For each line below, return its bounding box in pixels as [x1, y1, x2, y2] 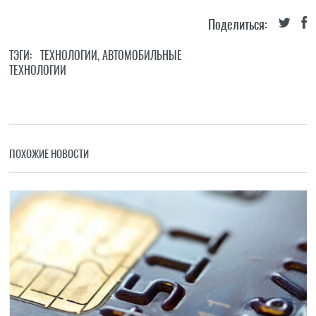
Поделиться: [207, 16, 267, 33]
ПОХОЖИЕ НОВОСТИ [9, 147, 90, 161]
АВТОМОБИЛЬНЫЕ [102, 48, 183, 63]
